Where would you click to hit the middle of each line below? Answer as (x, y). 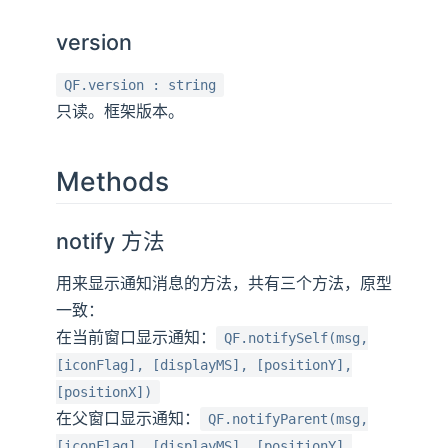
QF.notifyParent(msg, (288, 418)
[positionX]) (104, 391)
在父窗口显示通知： (128, 417)
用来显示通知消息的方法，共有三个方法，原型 (224, 282)
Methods (112, 180)
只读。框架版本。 (120, 110)
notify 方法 (111, 240)
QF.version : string (140, 84)
